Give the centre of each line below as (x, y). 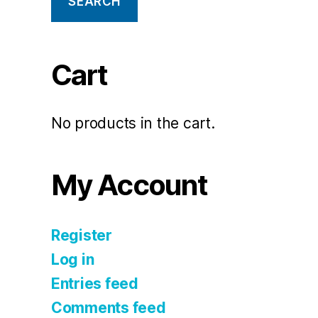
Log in (73, 260)
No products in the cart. (133, 124)
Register (82, 236)
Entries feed (95, 284)
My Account (130, 185)
